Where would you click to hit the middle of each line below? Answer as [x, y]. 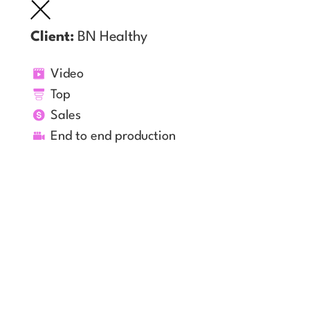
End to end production [113, 136]
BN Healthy [112, 37]
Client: [52, 37]
